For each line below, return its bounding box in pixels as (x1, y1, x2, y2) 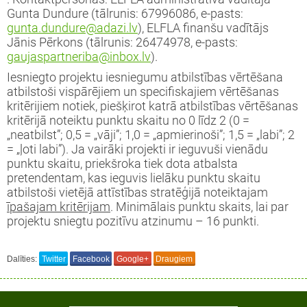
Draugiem (156, 254, 193, 264)
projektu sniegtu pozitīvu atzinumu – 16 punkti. (7, 214, 259, 229)
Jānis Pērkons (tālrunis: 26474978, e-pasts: (7, 36, 238, 50)
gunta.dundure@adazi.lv (7, 21, 138, 36)
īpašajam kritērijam (7, 200, 110, 214)
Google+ (116, 254, 149, 264)
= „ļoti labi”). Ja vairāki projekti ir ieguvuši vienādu (7, 143, 268, 157)
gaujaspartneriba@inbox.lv (7, 50, 151, 64)
